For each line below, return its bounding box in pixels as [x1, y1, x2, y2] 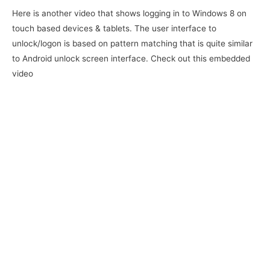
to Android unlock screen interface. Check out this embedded [12, 53, 250, 63]
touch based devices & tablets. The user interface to [12, 23, 216, 33]
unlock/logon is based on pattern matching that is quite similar [12, 38, 253, 48]
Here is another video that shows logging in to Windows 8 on [12, 8, 246, 18]
